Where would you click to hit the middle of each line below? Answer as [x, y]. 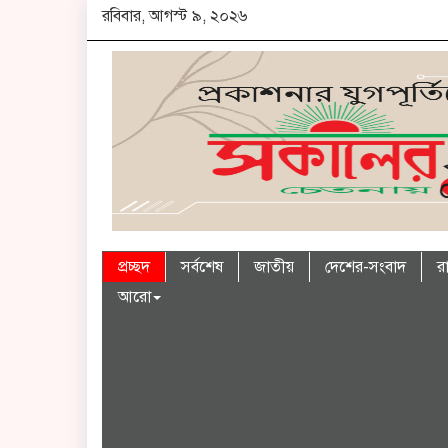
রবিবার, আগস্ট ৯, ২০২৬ [174, 16]
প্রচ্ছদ [134, 267]
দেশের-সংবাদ [365, 267]
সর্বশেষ [202, 267]
